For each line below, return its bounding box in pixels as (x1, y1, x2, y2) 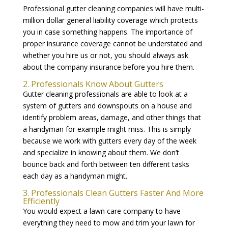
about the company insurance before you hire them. (22, 62, 194, 72)
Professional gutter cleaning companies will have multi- (22, 3, 204, 13)
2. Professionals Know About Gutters (22, 78, 163, 90)
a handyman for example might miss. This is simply (22, 124, 191, 134)
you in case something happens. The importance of (22, 26, 192, 37)
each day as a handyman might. (22, 170, 127, 181)
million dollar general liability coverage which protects (22, 15, 198, 25)
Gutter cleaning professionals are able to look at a (22, 89, 188, 99)
